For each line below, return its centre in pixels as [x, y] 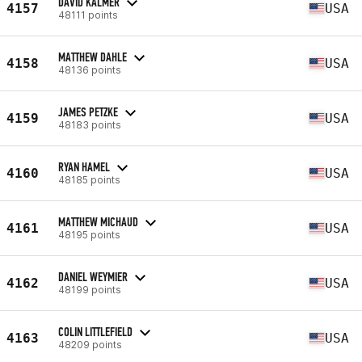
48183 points [90, 124]
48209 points [90, 344]
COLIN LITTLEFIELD [95, 331]
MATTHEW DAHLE [93, 57]
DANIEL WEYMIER [93, 276]
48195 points [89, 234]
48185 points [89, 179]
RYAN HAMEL [84, 166]
